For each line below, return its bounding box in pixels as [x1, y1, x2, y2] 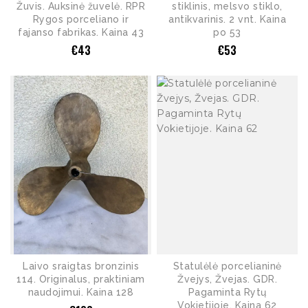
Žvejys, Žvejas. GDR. [177, 274, 277, 285]
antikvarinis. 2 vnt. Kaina [168, 13, 286, 25]
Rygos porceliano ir [32, 13, 129, 25]
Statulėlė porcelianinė [173, 261, 282, 272]
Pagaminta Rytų [188, 287, 267, 298]
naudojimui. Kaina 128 [27, 287, 134, 298]
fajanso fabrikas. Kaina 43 [18, 26, 144, 38]
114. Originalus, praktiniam [16, 274, 145, 285]
